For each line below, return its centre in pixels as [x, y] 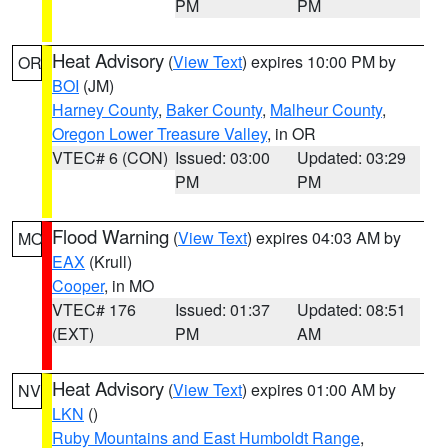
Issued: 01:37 [222, 309]
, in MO [129, 285]
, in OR [291, 133]
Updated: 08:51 [352, 309]
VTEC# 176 [94, 309]
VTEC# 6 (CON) [110, 157]
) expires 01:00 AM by [319, 389]
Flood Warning [110, 236]
